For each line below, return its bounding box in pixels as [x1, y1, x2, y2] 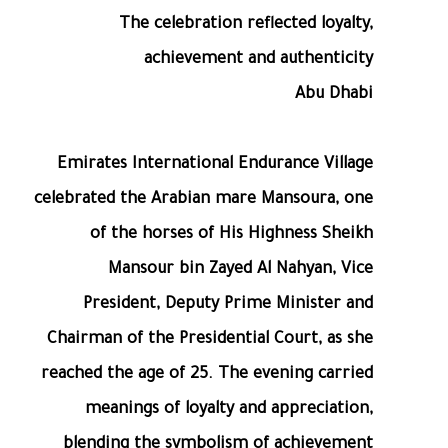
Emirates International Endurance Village [57, 156, 373, 175]
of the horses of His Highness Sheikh [90, 226, 373, 245]
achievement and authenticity [144, 51, 373, 70]
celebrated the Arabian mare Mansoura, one [34, 191, 373, 210]
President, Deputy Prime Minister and [83, 296, 373, 315]
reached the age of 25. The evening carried [41, 366, 373, 385]
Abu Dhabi [295, 86, 373, 105]
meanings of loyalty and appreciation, [85, 401, 373, 420]
